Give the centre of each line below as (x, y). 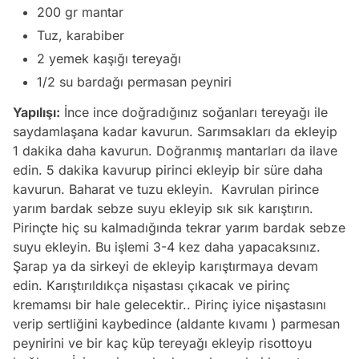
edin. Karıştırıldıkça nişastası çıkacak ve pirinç (151, 286)
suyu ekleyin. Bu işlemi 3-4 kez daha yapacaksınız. (167, 247)
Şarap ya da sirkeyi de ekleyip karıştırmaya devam (165, 266)
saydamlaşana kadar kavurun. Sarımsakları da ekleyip (175, 132)
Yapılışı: (36, 113)
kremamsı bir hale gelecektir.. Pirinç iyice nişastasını (169, 305)
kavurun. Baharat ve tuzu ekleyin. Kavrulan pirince (166, 190)
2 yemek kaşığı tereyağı (109, 59)
